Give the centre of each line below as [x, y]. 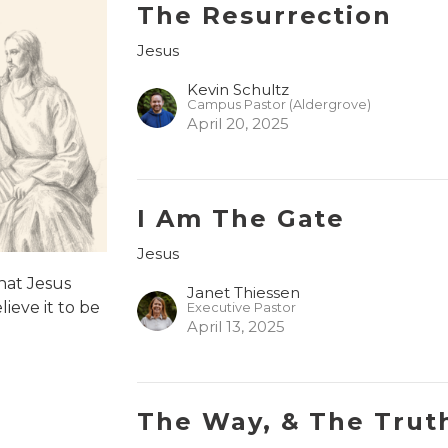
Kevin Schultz [238, 89]
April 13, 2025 [236, 326]
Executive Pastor [242, 307]
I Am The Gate [241, 218]
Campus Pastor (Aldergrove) [279, 104]
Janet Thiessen [244, 292]
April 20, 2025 [238, 123]
